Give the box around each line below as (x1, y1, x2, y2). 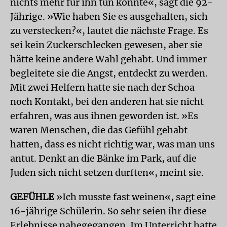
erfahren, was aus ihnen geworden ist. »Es (10, 109, 198, 122)
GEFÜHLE (10, 191, 54, 203)
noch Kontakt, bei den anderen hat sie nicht (10, 95, 204, 107)
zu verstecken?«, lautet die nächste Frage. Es (10, 24, 208, 36)
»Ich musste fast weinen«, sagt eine (54, 191, 216, 203)
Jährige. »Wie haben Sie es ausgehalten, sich (10, 10, 208, 22)
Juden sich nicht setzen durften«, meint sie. (10, 166, 204, 178)
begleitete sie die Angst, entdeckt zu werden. (10, 67, 208, 79)
